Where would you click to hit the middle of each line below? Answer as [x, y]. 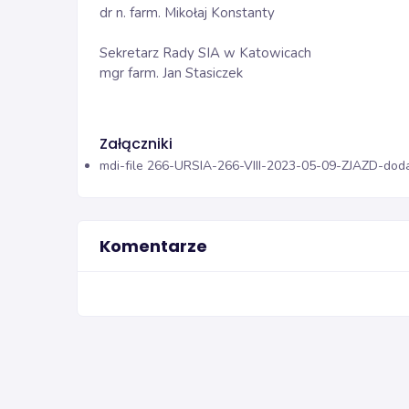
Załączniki [136, 144]
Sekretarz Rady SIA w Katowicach [205, 53]
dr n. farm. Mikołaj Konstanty [187, 13]
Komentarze [153, 246]
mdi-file [121, 165]
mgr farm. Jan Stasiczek [171, 73]
